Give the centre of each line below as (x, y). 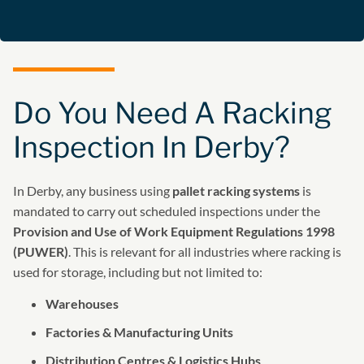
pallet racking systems (236, 191)
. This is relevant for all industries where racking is (205, 252)
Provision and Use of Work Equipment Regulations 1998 (174, 232)
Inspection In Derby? (152, 147)
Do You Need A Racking (173, 113)
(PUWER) (41, 252)
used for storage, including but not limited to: (138, 272)
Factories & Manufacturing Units (139, 332)
